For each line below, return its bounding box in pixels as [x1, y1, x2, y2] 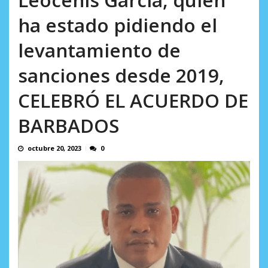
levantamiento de [18, 37, 181, 63]
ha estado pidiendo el [18, 12, 217, 38]
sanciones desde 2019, [18, 62, 224, 89]
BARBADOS [18, 112, 119, 139]
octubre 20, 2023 [28, 144, 81, 153]
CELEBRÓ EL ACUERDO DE [18, 87, 248, 114]
